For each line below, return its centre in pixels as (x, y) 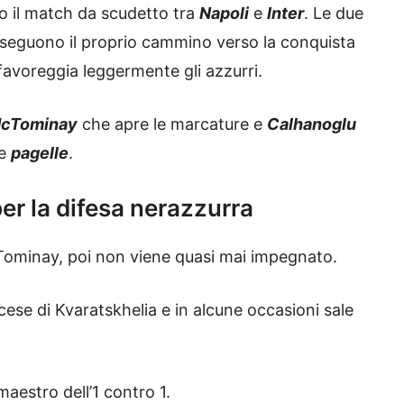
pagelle (40, 153)
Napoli (224, 14)
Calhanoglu (312, 124)
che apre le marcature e (172, 124)
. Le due (334, 14)
